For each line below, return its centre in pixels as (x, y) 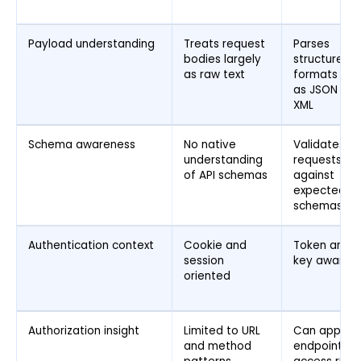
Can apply (322, 331)
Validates (319, 145)
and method (218, 346)
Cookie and (215, 246)
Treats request (224, 44)
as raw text (214, 75)
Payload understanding (91, 44)
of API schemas (226, 176)
